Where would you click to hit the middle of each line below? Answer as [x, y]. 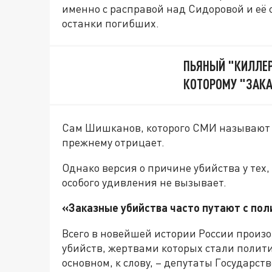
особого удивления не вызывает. [144, 182]
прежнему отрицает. [113, 142]
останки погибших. [110, 23]
